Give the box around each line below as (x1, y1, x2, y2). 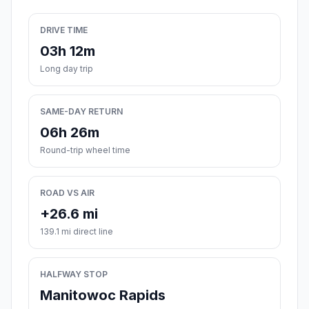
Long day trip (40, 63, 93, 74)
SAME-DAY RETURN (40, 106, 123, 117)
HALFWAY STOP (40, 269, 108, 280)
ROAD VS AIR (40, 188, 94, 199)
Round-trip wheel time (40, 145, 130, 156)
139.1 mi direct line (40, 226, 113, 237)
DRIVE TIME (40, 25, 88, 36)
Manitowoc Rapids (40, 287, 166, 304)
